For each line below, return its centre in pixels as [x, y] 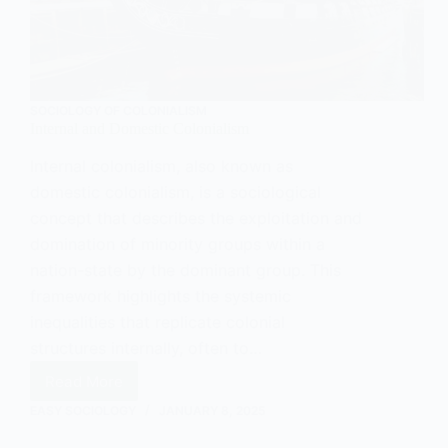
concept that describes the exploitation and [196, 218]
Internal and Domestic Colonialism [139, 129]
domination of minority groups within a [177, 244]
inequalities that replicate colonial [157, 322]
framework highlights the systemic [160, 296]
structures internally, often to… [146, 348]
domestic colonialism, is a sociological [175, 192]
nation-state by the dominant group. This [185, 270]
